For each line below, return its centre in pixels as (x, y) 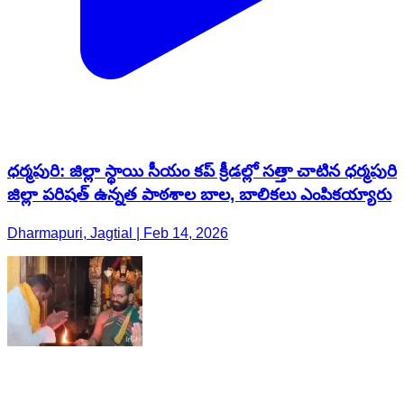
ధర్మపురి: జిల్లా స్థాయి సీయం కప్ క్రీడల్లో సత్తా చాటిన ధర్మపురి (202, 170)
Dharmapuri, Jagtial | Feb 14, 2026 (118, 233)
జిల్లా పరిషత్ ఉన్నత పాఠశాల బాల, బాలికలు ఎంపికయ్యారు (199, 194)
